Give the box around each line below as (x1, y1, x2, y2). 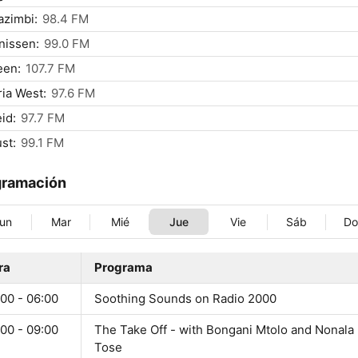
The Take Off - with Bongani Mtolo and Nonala (94, 322, 354, 338)
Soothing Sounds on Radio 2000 (94, 291, 276, 307)
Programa (94, 260, 153, 276)
